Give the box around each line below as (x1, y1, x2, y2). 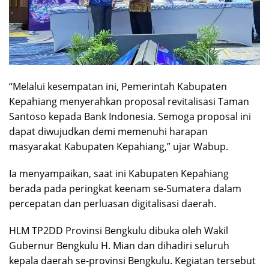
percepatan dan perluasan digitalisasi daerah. (9, 197, 216, 211)
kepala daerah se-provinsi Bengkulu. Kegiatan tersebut (9, 254, 256, 268)
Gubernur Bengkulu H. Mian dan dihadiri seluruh (9, 239, 229, 253)
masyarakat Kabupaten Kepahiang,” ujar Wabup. (9, 140, 228, 154)
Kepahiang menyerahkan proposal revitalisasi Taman (9, 95, 249, 109)
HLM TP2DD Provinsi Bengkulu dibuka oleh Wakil (9, 224, 228, 238)
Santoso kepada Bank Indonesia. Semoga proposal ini (9, 110, 251, 124)
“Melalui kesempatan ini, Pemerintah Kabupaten (9, 80, 227, 94)
